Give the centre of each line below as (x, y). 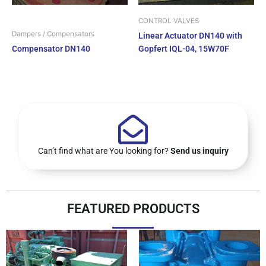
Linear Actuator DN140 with (190, 35)
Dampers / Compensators (53, 34)
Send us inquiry (199, 151)
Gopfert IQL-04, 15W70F (184, 48)
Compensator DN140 (51, 48)
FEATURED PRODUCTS (133, 208)
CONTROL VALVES (169, 20)
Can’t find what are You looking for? (104, 151)
